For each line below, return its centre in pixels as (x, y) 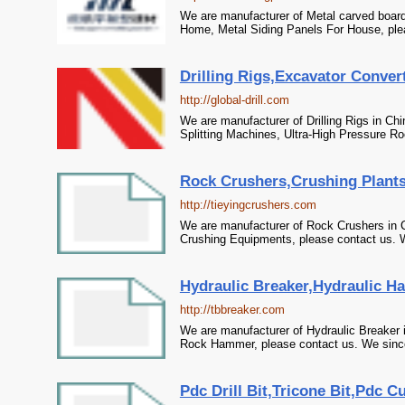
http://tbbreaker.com (232, 310)
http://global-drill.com (234, 100)
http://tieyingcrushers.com (248, 205)
